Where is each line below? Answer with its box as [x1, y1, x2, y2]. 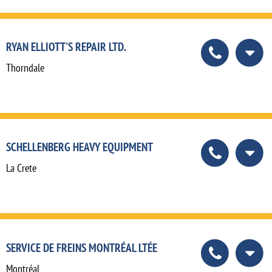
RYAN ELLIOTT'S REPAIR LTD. [6, 39, 126, 55]
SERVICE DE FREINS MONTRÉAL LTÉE [6, 239, 157, 255]
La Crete [6, 161, 36, 175]
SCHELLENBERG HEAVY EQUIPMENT [6, 139, 153, 155]
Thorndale [6, 61, 44, 75]
